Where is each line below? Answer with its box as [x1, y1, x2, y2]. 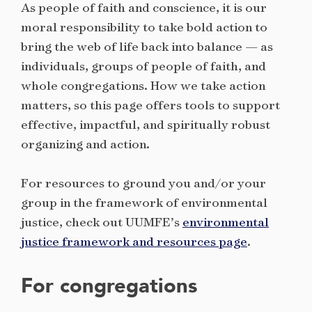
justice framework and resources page [21, 233, 247, 249]
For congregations [21, 272, 197, 299]
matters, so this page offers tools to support [21, 96, 280, 113]
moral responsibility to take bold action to [21, 18, 267, 35]
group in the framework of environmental [21, 194, 267, 210]
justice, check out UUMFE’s [21, 214, 182, 230]
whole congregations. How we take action [21, 77, 265, 93]
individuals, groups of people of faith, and [21, 57, 266, 74]
